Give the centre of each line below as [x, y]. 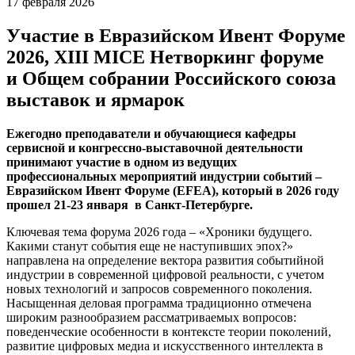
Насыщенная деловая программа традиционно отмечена [159, 303]
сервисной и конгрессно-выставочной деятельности [155, 147]
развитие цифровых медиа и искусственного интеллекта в [165, 345]
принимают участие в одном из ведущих [122, 162]
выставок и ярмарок [95, 99]
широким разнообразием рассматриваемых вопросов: [151, 317]
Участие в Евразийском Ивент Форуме [176, 35]
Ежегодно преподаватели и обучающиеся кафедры [151, 133]
